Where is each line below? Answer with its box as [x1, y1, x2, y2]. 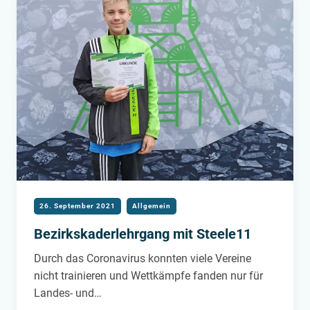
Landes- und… [34, 286, 102, 300]
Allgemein [132, 201, 171, 210]
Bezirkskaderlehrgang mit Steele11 [34, 225, 251, 242]
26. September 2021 [39, 201, 116, 210]
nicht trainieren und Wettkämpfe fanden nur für [34, 268, 263, 282]
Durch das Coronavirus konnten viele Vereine [34, 251, 251, 265]
